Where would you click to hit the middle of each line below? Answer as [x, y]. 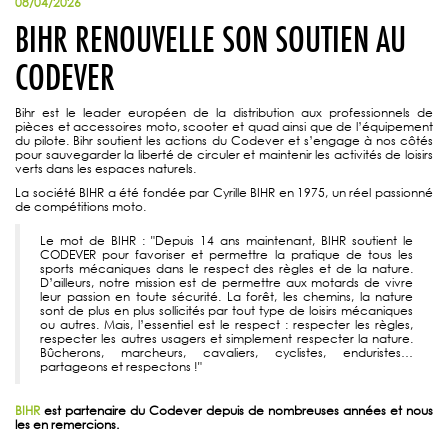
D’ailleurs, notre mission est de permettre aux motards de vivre [226, 282]
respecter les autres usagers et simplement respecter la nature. [226, 338]
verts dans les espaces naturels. [105, 168]
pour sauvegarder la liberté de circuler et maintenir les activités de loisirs [224, 154]
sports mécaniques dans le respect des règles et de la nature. [226, 268]
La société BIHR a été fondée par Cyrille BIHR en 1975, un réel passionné [224, 192]
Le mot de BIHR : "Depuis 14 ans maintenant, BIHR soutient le [226, 240]
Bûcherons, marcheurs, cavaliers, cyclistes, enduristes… [226, 352]
